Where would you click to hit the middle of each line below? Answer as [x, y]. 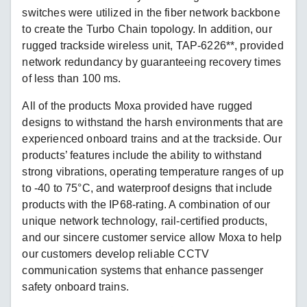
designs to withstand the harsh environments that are [152, 122]
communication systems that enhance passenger [143, 270]
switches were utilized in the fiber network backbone [151, 12]
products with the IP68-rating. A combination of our [146, 204]
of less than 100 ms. [72, 78]
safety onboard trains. [75, 286]
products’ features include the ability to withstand [142, 155]
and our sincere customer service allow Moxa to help [152, 237]
